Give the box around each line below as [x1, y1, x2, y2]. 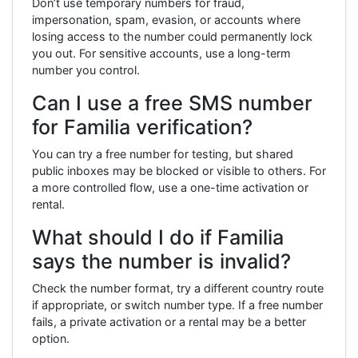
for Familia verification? [32, 114, 253, 139]
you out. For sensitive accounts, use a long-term [32, 46, 291, 60]
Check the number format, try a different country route [32, 280, 324, 295]
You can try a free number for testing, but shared [32, 146, 293, 161]
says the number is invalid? [32, 249, 291, 273]
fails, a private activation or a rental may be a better [32, 314, 306, 328]
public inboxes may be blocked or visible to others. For [32, 163, 326, 177]
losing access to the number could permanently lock [32, 29, 312, 43]
